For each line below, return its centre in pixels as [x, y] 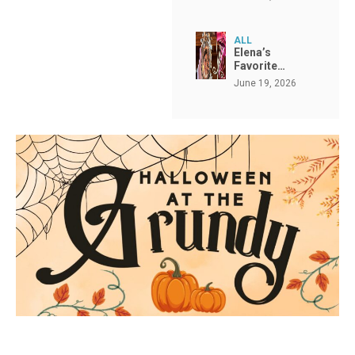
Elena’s [252, 52]
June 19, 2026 [265, 83]
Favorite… [259, 66]
